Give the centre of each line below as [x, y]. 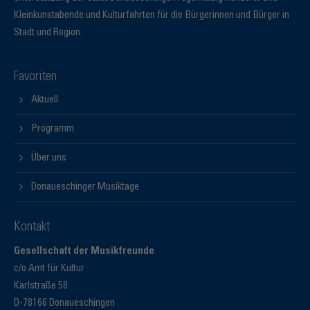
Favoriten [35, 77]
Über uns [49, 158]
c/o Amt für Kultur [49, 269]
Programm [53, 129]
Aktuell [45, 100]
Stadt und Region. [48, 33]
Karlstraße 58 [41, 286]
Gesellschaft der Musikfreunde [84, 252]
